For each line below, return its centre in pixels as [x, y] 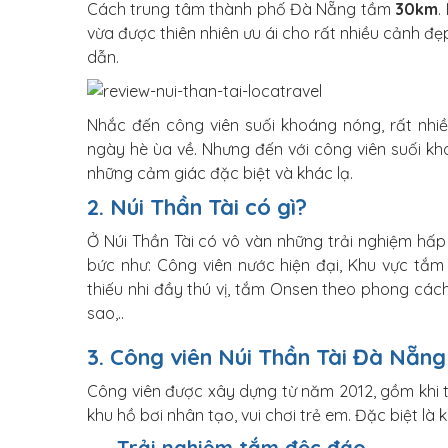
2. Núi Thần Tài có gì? [197, 207]
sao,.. [105, 313]
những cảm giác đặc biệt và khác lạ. [220, 173]
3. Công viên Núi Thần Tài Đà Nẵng [266, 357]
